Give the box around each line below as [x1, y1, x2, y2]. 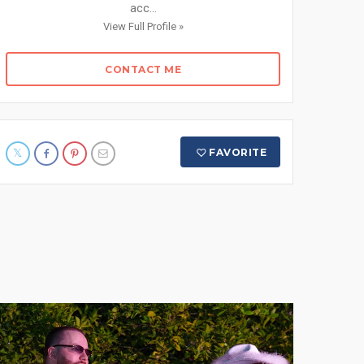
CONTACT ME [105, 63, 181, 76]
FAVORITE [209, 146, 267, 158]
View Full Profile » [102, 20, 184, 32]
